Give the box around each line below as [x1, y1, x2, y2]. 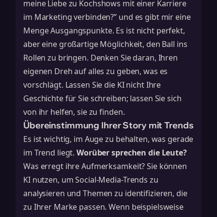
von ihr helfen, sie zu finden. [23, 107, 125, 117]
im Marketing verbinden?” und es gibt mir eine [23, 12, 191, 22]
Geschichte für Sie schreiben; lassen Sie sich [23, 93, 182, 104]
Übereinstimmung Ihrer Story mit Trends [23, 120, 194, 131]
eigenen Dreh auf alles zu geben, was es [23, 66, 168, 77]
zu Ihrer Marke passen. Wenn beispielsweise [23, 201, 184, 212]
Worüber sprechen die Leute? [77, 147, 187, 158]
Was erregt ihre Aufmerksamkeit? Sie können [23, 161, 187, 171]
